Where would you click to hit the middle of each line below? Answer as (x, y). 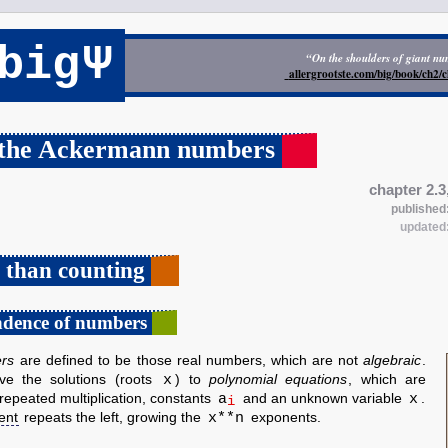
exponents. (284, 417)
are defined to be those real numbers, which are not (189, 360)
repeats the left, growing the (112, 417)
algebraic (392, 360)
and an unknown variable (322, 398)
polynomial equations (278, 379)
